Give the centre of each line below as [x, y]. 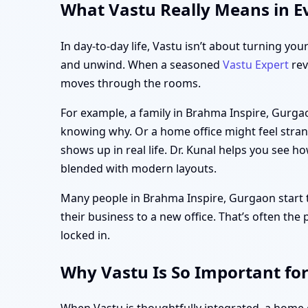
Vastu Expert [256, 64]
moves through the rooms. [131, 83]
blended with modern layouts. [139, 168]
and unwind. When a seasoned [142, 64]
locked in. [85, 235]
